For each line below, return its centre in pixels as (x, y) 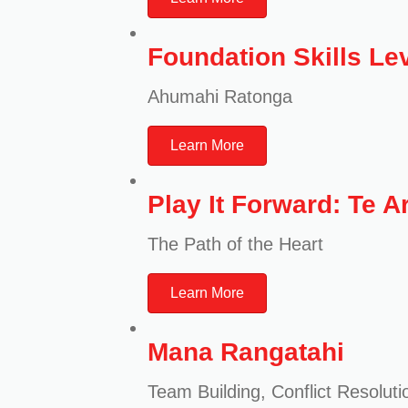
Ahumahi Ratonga (220, 97)
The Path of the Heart (235, 244)
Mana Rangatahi (246, 352)
